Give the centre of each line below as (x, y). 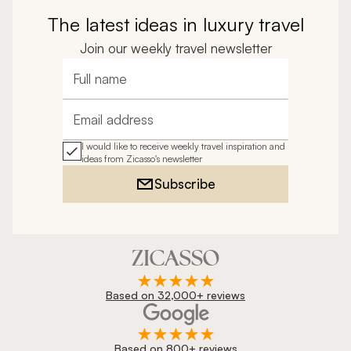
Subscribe (185, 184)
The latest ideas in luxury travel (175, 24)
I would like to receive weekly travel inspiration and (183, 146)
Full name (98, 87)
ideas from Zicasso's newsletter (142, 158)
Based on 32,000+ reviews (175, 295)
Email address (109, 127)
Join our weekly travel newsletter (175, 48)
